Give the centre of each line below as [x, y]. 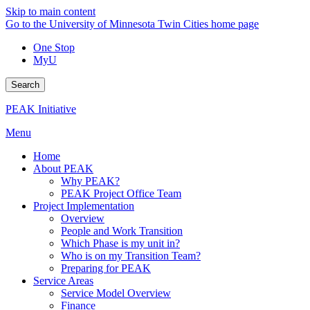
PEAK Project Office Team [121, 193]
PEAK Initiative [41, 109]
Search [25, 85]
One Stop [54, 47]
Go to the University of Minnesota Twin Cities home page [132, 24]
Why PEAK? [90, 181]
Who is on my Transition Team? [131, 256]
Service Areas [63, 281]
